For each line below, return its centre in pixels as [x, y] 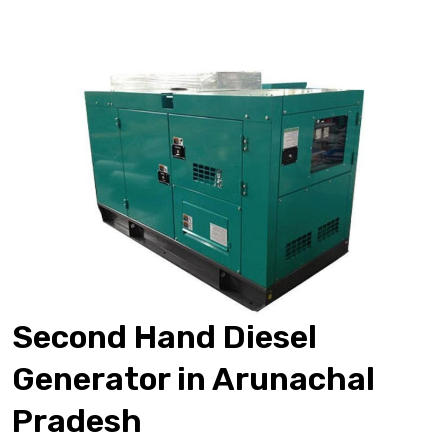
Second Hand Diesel [164, 336]
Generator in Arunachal [193, 378]
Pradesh [77, 420]
